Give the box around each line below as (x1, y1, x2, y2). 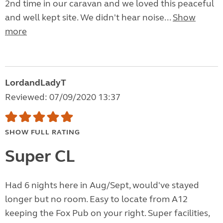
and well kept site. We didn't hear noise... (5, 12, 173, 23)
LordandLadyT (5, 77, 66, 89)
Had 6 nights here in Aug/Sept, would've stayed (5, 180, 199, 191)
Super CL (5, 146, 75, 167)
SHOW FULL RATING (5, 128, 80, 137)
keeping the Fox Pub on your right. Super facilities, (5, 208, 210, 219)
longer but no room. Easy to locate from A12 (5, 194, 188, 205)
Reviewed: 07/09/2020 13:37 (5, 92, 120, 103)
